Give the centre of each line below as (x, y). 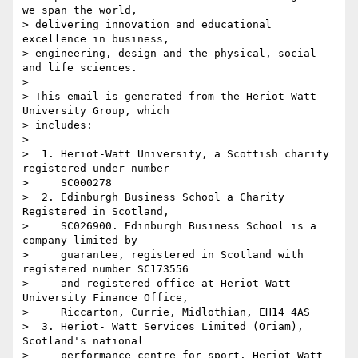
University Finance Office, (105, 298)
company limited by (80, 241)
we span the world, (83, 10)
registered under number (96, 169)
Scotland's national (83, 341)
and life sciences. (80, 68)
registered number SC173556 (105, 269)
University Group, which (99, 111)
